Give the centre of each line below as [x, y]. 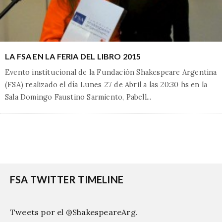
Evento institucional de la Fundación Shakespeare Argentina [111, 72]
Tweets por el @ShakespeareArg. [74, 212]
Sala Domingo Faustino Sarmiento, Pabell [76, 97]
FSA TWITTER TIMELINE [67, 179]
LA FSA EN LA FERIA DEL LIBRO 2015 [73, 56]
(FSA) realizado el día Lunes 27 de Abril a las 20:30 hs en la [106, 84]
